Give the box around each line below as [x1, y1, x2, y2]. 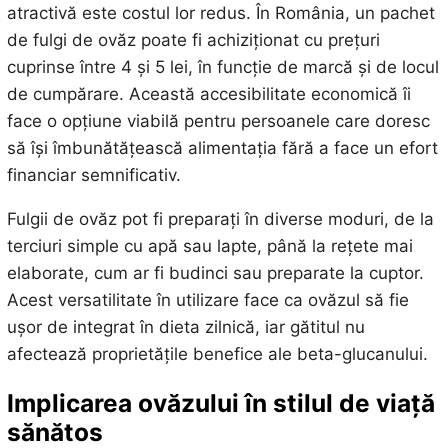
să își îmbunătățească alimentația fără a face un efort [6, 138, 438, 159]
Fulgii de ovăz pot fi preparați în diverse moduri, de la [6, 209, 434, 230]
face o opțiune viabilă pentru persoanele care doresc [6, 111, 430, 132]
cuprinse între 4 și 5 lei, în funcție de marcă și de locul [6, 57, 439, 78]
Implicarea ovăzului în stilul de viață [6, 387, 435, 418]
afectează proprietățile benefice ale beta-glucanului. [6, 344, 428, 365]
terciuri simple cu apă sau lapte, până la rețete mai [6, 236, 413, 257]
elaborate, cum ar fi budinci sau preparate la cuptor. [6, 263, 424, 284]
